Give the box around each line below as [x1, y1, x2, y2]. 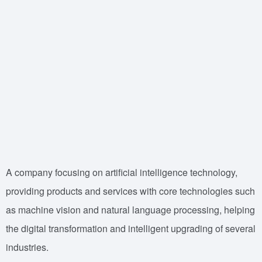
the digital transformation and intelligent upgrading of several [6, 222, 256, 235]
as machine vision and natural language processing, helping [6, 203, 255, 216]
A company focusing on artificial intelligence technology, [6, 166, 237, 179]
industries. [6, 240, 49, 254]
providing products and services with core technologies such [6, 184, 255, 198]
